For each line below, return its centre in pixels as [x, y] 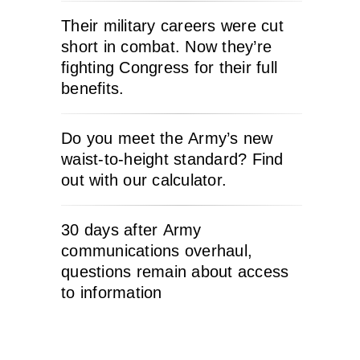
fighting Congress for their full [169, 67]
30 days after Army [131, 230]
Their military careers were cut [172, 26]
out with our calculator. [144, 180]
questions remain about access [175, 272]
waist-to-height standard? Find [172, 159]
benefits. [93, 88]
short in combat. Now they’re [166, 47]
